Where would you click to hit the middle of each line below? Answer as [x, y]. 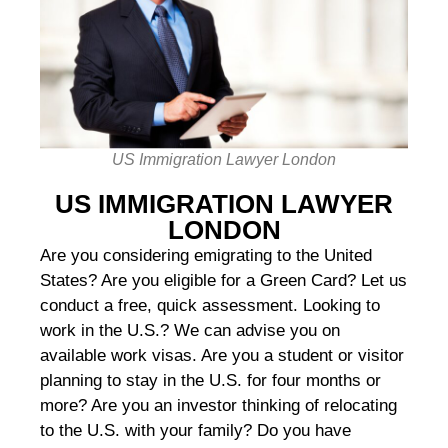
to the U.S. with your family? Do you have [195, 431]
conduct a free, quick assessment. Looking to [210, 306]
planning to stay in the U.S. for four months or [210, 381]
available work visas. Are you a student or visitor [222, 356]
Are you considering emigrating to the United [206, 256]
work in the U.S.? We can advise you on [190, 331]
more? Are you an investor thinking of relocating [218, 406]
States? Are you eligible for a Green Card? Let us [223, 281]
